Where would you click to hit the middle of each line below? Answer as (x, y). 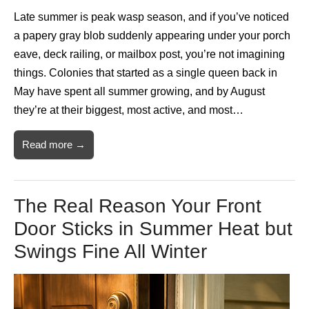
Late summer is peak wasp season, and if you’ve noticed (151, 17)
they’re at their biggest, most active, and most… (129, 110)
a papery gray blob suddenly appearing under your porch (152, 35)
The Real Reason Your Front (138, 206)
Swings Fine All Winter (110, 251)
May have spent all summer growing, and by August (139, 91)
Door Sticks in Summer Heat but (153, 228)
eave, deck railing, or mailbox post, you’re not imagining (149, 54)
